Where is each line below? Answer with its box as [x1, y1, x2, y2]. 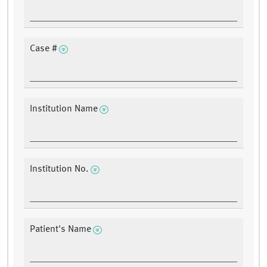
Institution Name [30, 104, 98, 114]
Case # [30, 44, 57, 54]
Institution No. [30, 164, 89, 175]
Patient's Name [30, 225, 91, 235]
